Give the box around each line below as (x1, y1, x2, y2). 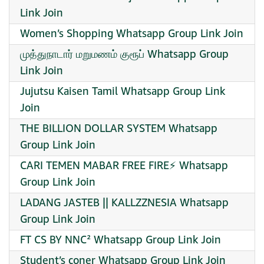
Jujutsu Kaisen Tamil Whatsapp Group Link (20, 84, 225, 100)
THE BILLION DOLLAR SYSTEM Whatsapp (20, 121, 217, 137)
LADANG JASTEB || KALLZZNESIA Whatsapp (20, 195, 229, 211)
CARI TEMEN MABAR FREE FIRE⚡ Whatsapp (20, 158, 228, 174)
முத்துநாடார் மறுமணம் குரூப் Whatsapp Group (20, 47, 229, 62)
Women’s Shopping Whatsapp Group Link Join (20, 26, 243, 42)
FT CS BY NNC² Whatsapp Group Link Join (20, 232, 221, 248)
